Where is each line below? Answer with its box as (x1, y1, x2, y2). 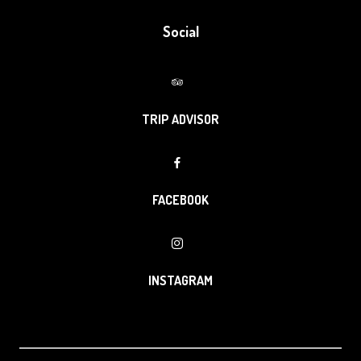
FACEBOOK (152, 192, 209, 209)
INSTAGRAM (148, 272, 213, 289)
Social (162, 23, 199, 41)
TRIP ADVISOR (142, 111, 219, 128)
